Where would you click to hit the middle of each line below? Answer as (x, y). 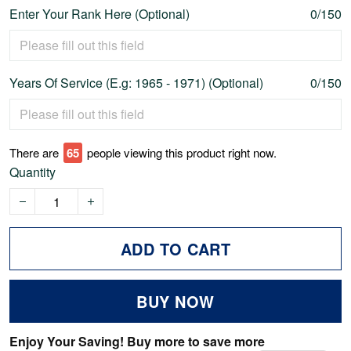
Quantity (33, 172)
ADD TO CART (175, 249)
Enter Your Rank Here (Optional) (100, 14)
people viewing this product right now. (182, 153)
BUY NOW (175, 302)
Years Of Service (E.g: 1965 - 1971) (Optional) (136, 83)
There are (34, 153)
